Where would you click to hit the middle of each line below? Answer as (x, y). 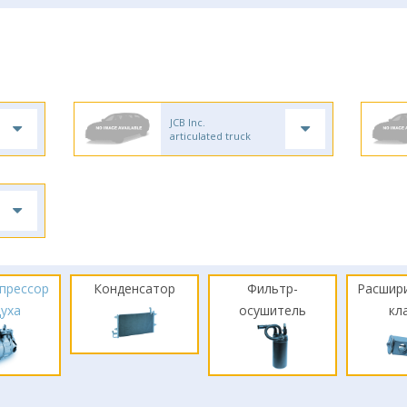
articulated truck (210, 136)
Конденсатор (135, 288)
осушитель (272, 310)
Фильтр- (272, 288)
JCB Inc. (187, 122)
